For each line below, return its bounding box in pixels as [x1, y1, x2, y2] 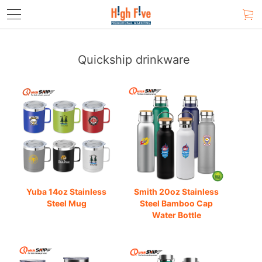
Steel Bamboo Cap [140, 198, 213, 208]
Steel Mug [46, 198, 87, 208]
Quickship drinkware [78, 53, 190, 67]
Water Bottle [151, 209, 201, 220]
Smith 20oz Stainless [134, 186, 219, 196]
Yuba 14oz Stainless [26, 186, 107, 196]
